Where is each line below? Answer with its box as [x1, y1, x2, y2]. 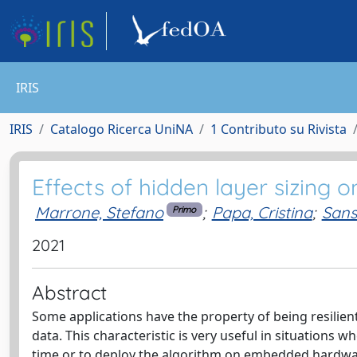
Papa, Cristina [211, 202, 312, 222]
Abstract [32, 280, 107, 304]
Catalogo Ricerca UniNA [50, 120, 193, 138]
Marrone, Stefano [35, 202, 163, 222]
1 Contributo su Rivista [210, 120, 347, 138]
